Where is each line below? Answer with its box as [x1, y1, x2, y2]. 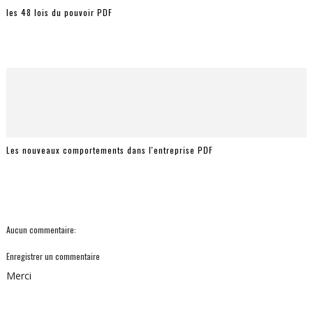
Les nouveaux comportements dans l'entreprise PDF [6, 143, 213, 156]
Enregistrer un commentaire [6, 250, 100, 262]
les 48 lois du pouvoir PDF [6, 6, 112, 18]
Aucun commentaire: [6, 224, 76, 235]
